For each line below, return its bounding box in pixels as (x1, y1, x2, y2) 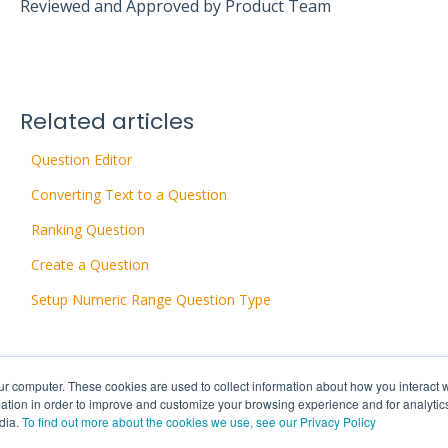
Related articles (19, 106, 194, 138)
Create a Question (30, 255, 149, 275)
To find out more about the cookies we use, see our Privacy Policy (22, 413, 376, 430)
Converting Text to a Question (30, 185, 227, 205)
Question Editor (30, 150, 132, 170)
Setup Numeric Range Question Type (30, 290, 271, 310)
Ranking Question (30, 220, 145, 240)
